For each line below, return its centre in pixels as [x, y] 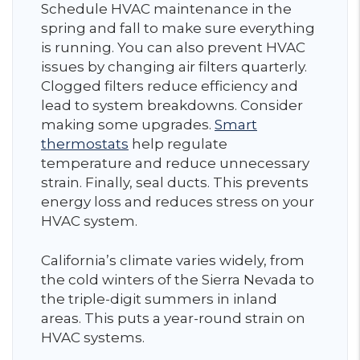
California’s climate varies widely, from [173, 260]
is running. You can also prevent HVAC [173, 47]
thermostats [85, 143]
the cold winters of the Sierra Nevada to [178, 279]
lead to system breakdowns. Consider [172, 105]
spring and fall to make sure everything [178, 28]
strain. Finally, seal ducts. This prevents [175, 182]
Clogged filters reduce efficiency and [170, 86]
